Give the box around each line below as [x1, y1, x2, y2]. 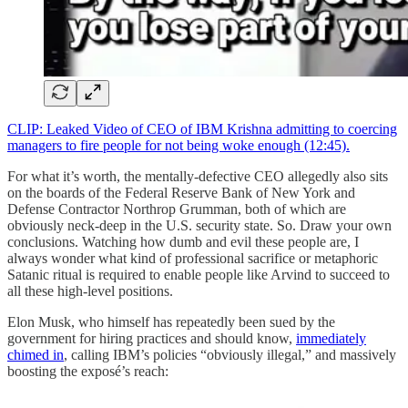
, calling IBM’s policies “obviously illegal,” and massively [64, 346, 396, 362]
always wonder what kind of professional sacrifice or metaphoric [7, 250, 378, 266]
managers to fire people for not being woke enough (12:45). [7, 137, 350, 153]
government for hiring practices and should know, [7, 330, 296, 346]
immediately [296, 330, 366, 346]
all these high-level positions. [7, 282, 173, 299]
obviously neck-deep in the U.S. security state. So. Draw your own [7, 217, 392, 233]
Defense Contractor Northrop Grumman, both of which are [7, 200, 346, 217]
